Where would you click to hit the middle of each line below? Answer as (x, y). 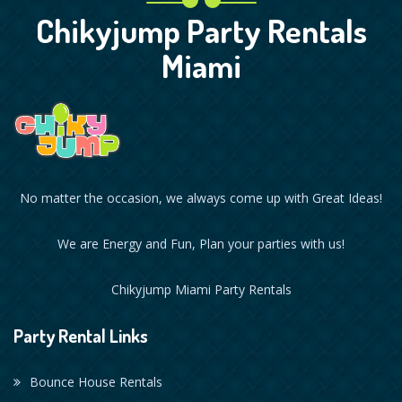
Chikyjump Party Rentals (201, 31)
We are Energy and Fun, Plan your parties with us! (201, 244)
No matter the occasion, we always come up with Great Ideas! (201, 198)
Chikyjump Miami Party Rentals (201, 290)
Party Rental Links (81, 336)
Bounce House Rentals (96, 382)
